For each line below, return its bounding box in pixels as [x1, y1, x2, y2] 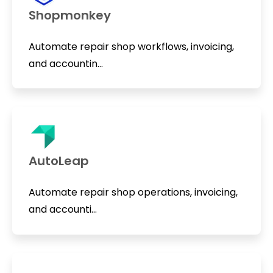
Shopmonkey [28, 6, 111, 24]
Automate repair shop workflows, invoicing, [28, 39, 234, 54]
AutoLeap [28, 152, 89, 170]
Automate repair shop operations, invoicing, [28, 185, 238, 200]
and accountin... [28, 56, 103, 71]
